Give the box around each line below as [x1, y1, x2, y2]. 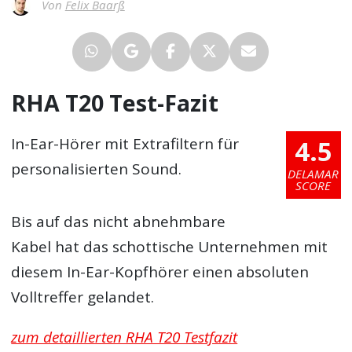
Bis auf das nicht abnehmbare [11, 211, 226, 232]
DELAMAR [288, 165, 339, 181]
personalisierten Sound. [11, 159, 182, 180]
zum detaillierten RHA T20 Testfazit [11, 326, 238, 347]
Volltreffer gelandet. [11, 286, 155, 307]
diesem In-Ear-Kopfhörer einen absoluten [11, 261, 310, 282]
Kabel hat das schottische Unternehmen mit [11, 236, 328, 257]
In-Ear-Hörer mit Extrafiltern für [11, 134, 240, 155]
